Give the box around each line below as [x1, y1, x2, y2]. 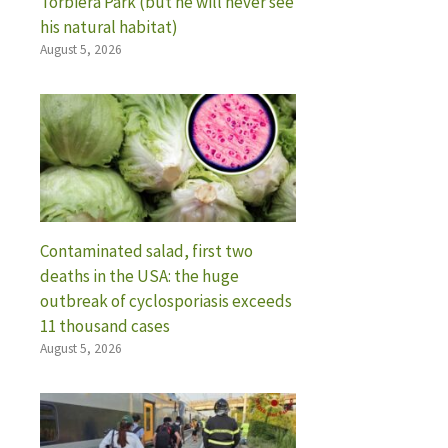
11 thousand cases [40, 314, 170, 337]
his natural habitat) [40, 15, 178, 38]
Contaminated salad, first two [40, 239, 253, 262]
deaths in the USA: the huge [40, 264, 239, 287]
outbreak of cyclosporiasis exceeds [40, 289, 292, 312]
